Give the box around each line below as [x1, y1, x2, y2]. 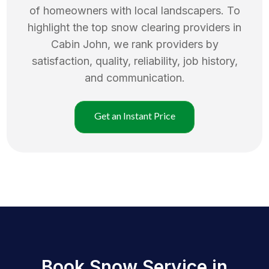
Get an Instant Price [94, 109, 175, 121]
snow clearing [111, 20, 180, 34]
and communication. [84, 71, 185, 84]
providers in [183, 20, 241, 34]
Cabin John [50, 37, 107, 50]
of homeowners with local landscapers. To [29, 4, 240, 17]
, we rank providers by [107, 37, 219, 50]
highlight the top [28, 20, 111, 34]
